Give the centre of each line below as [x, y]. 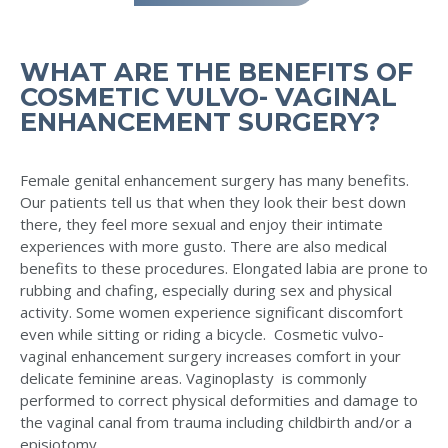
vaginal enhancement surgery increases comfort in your [210, 356]
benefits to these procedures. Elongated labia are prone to [224, 268]
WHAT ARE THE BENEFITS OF [216, 72]
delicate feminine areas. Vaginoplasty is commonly [193, 378]
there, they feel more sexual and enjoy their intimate [201, 224]
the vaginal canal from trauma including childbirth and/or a [216, 422]
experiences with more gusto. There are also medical [203, 246]
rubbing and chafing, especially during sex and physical [206, 290]
